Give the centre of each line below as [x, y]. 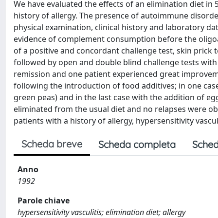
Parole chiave [44, 200]
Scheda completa [137, 144]
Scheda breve [52, 144]
